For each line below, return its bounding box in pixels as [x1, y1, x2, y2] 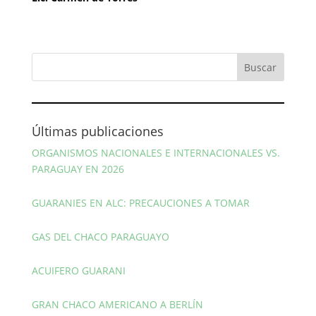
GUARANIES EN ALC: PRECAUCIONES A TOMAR [31, 196, 250, 209]
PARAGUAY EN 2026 [31, 162, 124, 176]
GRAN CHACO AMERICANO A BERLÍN [31, 298, 203, 311]
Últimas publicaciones [31, 123, 164, 140]
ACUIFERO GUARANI [31, 264, 126, 277]
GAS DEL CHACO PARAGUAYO [31, 230, 169, 243]
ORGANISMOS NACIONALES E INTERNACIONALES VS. [31, 146, 280, 159]
